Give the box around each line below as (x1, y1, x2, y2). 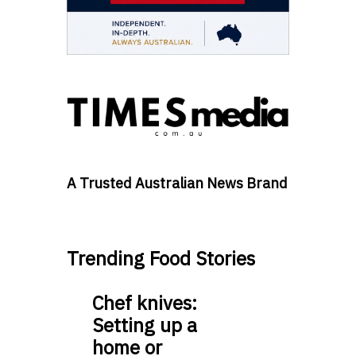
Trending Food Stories (67, 245, 255, 271)
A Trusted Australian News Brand (67, 173, 288, 192)
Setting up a (92, 311, 197, 338)
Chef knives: (92, 289, 197, 315)
